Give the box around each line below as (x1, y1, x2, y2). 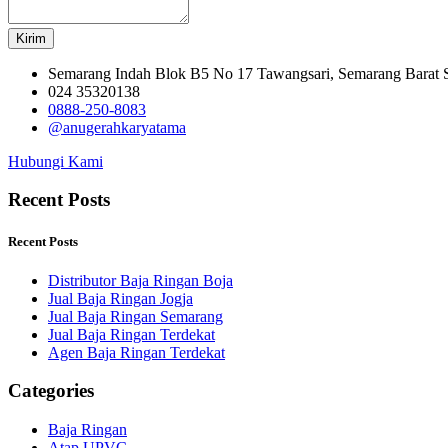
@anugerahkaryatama (48, 118, 186, 136)
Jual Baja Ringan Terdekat (48, 325, 215, 343)
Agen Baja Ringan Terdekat (48, 343, 225, 361)
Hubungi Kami (8, 152, 103, 170)
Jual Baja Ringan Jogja (48, 289, 193, 307)
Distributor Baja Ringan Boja (48, 271, 233, 289)
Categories (8, 380, 94, 402)
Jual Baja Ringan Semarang (48, 307, 223, 325)
